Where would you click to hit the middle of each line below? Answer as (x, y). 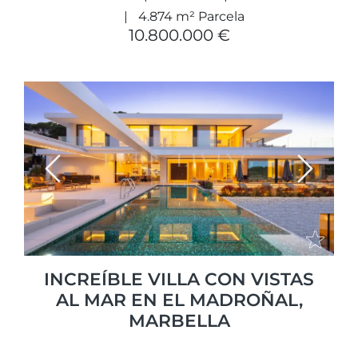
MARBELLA (179, 321)
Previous (79, 178)
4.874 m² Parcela (191, 16)
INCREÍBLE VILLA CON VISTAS (179, 279)
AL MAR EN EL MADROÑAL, (179, 300)
